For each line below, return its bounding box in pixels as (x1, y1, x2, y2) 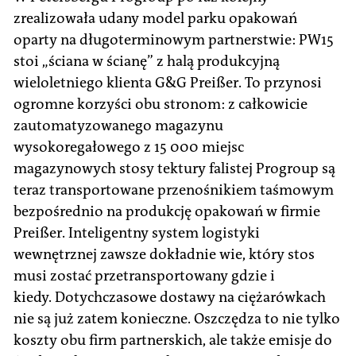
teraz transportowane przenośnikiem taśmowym (14, 180, 334, 199)
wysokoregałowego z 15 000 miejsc (14, 137, 244, 157)
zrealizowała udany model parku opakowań (14, 8, 297, 28)
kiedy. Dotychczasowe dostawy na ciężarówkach (14, 287, 326, 307)
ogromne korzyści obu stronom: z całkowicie (14, 94, 308, 114)
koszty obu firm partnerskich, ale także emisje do (14, 330, 332, 350)
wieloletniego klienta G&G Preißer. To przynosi (14, 72, 322, 92)
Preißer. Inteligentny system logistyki (14, 222, 260, 242)
